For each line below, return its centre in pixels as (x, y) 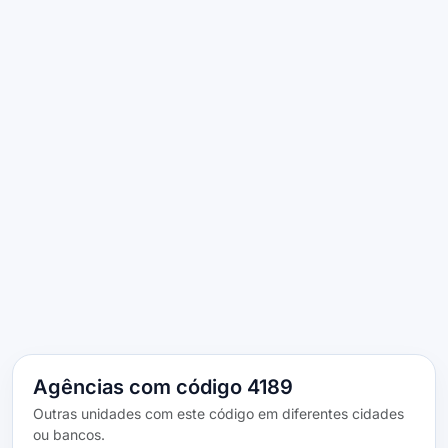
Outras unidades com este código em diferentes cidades (218, 413)
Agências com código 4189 (163, 386)
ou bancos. (69, 434)
